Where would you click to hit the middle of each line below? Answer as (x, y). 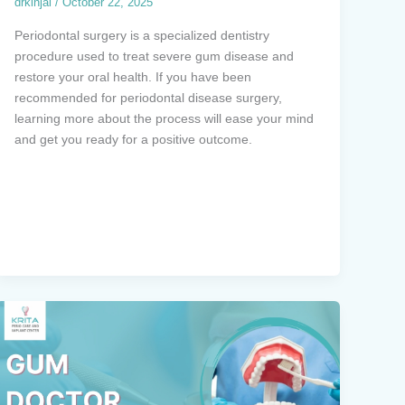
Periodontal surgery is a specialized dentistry (141, 35)
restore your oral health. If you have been (132, 76)
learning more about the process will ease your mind (164, 118)
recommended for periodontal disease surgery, (148, 97)
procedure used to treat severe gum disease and (154, 56)
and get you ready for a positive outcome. (133, 139)
